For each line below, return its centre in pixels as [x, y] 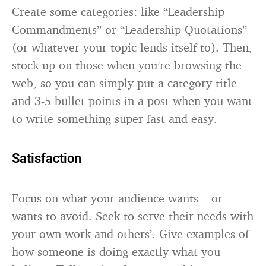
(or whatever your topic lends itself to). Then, [132, 47]
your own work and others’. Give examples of [130, 234]
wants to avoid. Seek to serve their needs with [133, 216]
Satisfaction [47, 158]
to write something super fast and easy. [115, 118]
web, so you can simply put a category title [124, 83]
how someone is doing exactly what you [116, 251]
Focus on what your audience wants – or [117, 198]
